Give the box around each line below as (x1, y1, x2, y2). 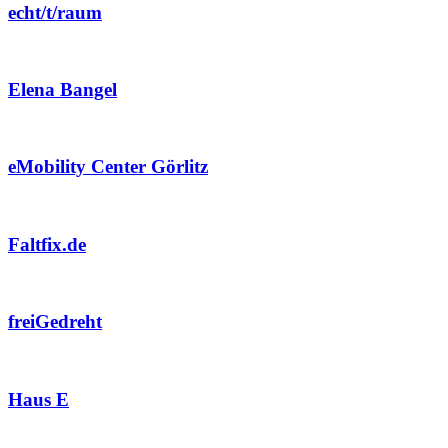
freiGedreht (8, 311, 102, 333)
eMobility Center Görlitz (8, 156, 208, 178)
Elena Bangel (8, 79, 117, 101)
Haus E (8, 388, 69, 410)
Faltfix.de (8, 233, 86, 255)
